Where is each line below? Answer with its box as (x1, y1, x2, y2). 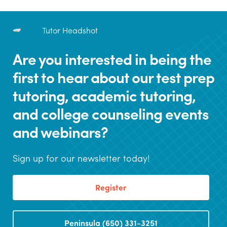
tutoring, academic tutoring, (13, 84, 196, 106)
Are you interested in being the (13, 47, 211, 69)
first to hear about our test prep (13, 65, 214, 88)
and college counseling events (13, 102, 209, 124)
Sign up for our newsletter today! (13, 151, 150, 164)
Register (95, 181, 127, 193)
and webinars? (13, 120, 108, 142)
